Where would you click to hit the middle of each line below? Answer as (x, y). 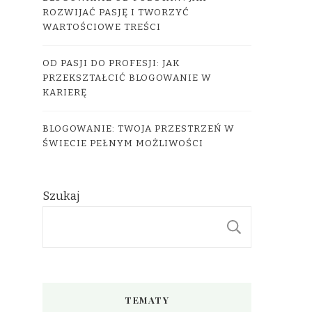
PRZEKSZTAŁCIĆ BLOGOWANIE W (127, 78)
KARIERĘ (65, 92)
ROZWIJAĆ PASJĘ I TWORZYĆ (116, 12)
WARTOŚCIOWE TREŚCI (102, 27)
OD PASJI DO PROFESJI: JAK (111, 63)
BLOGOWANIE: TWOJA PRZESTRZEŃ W (139, 128)
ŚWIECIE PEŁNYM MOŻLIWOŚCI (123, 143)
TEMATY (147, 299)
